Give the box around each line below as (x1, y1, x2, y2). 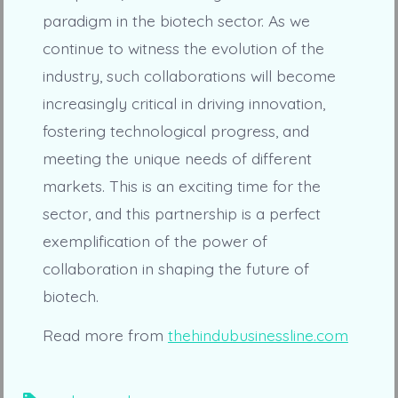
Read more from (42, 324, 168, 345)
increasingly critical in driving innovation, (42, 93, 325, 114)
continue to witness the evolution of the (42, 38, 324, 59)
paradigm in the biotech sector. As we (42, 11, 310, 31)
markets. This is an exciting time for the (42, 176, 321, 196)
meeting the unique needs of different (42, 148, 312, 169)
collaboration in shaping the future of (42, 259, 309, 279)
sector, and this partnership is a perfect (42, 203, 321, 224)
